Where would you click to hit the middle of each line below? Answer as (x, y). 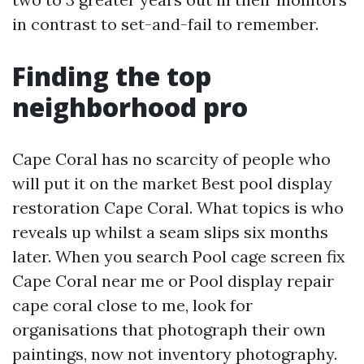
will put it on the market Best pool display (172, 183)
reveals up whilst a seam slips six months (170, 232)
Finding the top (112, 76)
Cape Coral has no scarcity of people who (171, 159)
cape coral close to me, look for (132, 305)
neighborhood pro (130, 107)
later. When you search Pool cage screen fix (179, 256)
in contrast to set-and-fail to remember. (165, 24)
